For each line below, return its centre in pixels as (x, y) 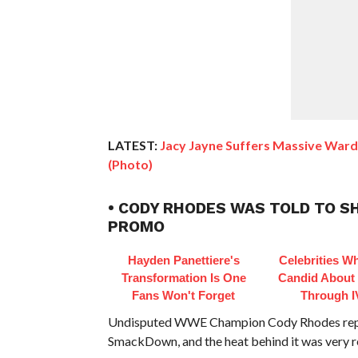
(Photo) (130, 164)
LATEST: (132, 145)
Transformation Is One (183, 277)
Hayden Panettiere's (183, 260)
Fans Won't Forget (184, 295)
